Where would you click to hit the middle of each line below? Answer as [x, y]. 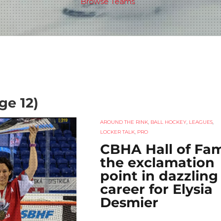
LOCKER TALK [117, 132]
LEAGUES [201, 122]
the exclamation [157, 162]
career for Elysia [156, 189]
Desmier [129, 202]
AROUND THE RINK [124, 122]
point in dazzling [159, 176]
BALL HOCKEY [168, 122]
